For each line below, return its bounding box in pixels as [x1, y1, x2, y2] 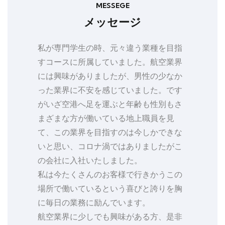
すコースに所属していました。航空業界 [38, 57, 182, 67]
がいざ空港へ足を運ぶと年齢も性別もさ [38, 99, 182, 109]
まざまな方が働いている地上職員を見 [38, 113, 174, 124]
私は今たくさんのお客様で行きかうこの [38, 169, 182, 180]
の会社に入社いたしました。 [38, 155, 142, 166]
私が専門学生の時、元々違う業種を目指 [38, 43, 182, 53]
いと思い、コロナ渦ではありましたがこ [38, 141, 182, 152]
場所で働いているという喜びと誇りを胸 [38, 183, 182, 194]
